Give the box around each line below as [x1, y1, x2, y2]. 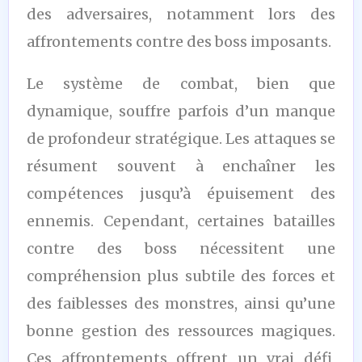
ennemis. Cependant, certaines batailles [27, 211, 335, 230]
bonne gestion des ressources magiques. [27, 321, 335, 340]
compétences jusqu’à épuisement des [27, 183, 335, 203]
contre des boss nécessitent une [27, 238, 335, 258]
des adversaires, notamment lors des [27, 4, 335, 23]
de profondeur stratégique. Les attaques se [27, 128, 335, 148]
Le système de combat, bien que [27, 74, 335, 93]
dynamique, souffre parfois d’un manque [27, 101, 335, 120]
